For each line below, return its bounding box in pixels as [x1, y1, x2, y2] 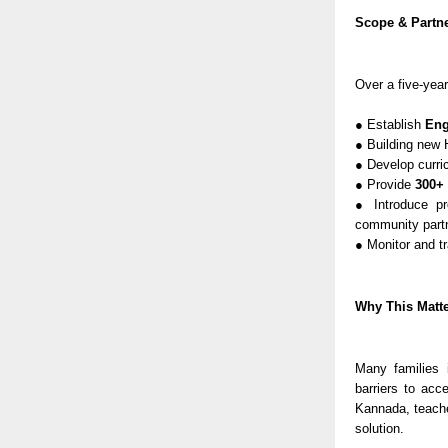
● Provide [355, 177, 415, 193]
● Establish [355, 117, 421, 133]
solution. [355, 421, 404, 437]
